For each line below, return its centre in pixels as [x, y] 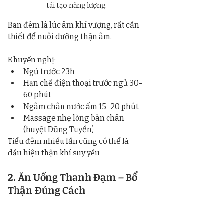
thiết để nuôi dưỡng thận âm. [60, 36]
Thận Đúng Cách [46, 190]
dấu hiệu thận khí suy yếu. [54, 153]
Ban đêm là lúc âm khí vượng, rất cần [74, 25]
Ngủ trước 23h [49, 71]
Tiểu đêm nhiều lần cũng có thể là [69, 141]
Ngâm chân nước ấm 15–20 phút [81, 106]
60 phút [37, 94]
